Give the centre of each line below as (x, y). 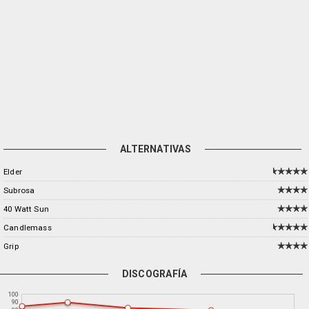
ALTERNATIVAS (156, 149)
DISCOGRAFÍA (154, 274)
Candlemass (28, 228)
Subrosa (19, 190)
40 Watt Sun (26, 209)
